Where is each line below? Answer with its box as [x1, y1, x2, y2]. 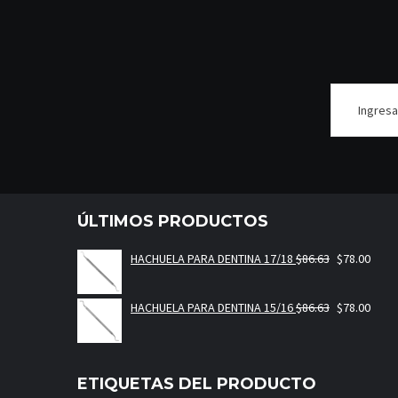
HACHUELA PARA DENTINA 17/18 [131, 250, 293, 267]
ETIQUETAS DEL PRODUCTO [77, 373, 316, 394]
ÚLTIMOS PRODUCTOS [77, 211, 268, 231]
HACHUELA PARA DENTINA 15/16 [131, 298, 293, 315]
